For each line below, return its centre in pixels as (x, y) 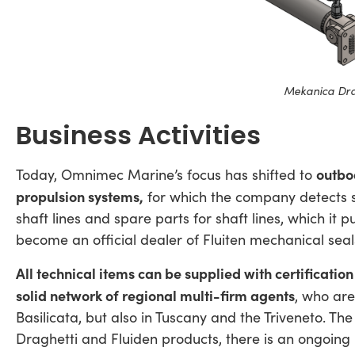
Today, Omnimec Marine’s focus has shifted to (166, 175)
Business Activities (138, 136)
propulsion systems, (80, 197)
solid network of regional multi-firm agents (155, 295)
